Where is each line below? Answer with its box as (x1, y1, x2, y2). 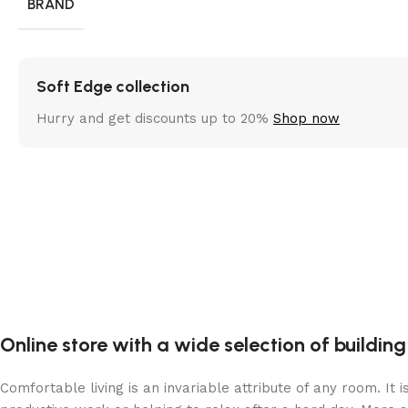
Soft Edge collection (36, 76, 189, 97)
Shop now (273, 109, 340, 127)
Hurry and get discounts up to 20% (36, 109, 273, 127)
